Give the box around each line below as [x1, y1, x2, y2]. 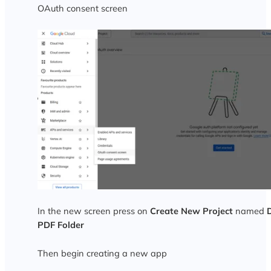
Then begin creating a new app [37, 247, 167, 259]
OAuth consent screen [37, 2, 128, 14]
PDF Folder [37, 218, 84, 230]
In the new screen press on [37, 204, 150, 217]
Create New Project [149, 204, 233, 217]
